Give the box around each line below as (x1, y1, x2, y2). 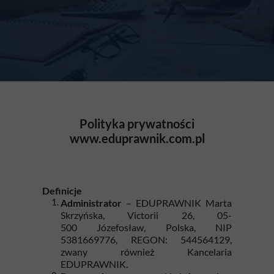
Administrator (61, 197, 126, 209)
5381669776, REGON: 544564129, (61, 234, 232, 245)
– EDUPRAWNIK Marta (126, 197, 232, 209)
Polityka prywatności (80, 116, 194, 131)
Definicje (42, 185, 82, 196)
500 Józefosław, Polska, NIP (61, 221, 232, 233)
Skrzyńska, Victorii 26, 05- (61, 209, 232, 221)
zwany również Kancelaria (61, 246, 232, 257)
